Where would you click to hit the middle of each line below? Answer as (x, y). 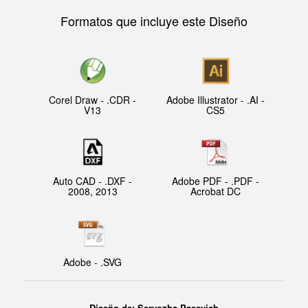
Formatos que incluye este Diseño (154, 21)
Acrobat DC (216, 191)
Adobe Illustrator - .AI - (216, 100)
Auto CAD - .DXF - (92, 181)
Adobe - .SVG (92, 262)
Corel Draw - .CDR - (92, 100)
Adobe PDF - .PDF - (216, 181)
